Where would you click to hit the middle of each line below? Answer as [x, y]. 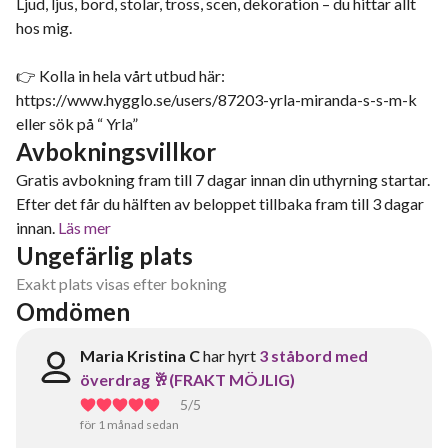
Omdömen [73, 311]
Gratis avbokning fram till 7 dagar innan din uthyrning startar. [223, 179]
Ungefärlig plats [104, 255]
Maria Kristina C [140, 355]
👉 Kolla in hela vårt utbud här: [120, 75]
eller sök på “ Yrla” [77, 123]
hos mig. [44, 27]
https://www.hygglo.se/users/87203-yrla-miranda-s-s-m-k [216, 99]
